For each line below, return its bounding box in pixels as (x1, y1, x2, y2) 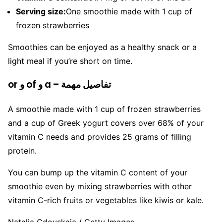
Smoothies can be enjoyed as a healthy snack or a (8, 42, 197, 52)
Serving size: (16, 6, 66, 16)
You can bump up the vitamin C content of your (8, 167, 187, 178)
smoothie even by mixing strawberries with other (8, 181, 192, 192)
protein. (8, 146, 37, 156)
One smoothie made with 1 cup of (66, 6, 192, 16)
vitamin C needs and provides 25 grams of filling (8, 132, 191, 142)
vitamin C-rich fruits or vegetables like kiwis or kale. (8, 195, 204, 206)
